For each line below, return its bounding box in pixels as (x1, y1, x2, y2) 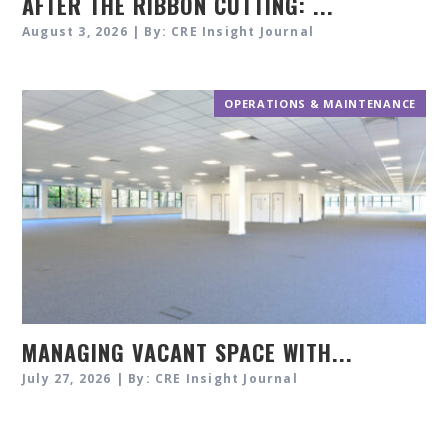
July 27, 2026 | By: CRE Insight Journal (22, 370, 298, 388)
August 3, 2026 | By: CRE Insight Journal (22, 23, 315, 41)
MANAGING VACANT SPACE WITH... (22, 336, 353, 369)
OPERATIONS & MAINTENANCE (224, 96, 416, 112)
